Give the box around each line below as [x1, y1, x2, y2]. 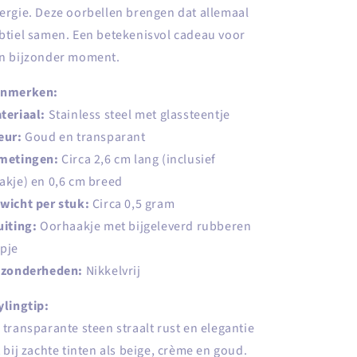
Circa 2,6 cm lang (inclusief [58, 151, 217, 168]
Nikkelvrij [83, 262, 141, 280]
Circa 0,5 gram [89, 195, 175, 213]
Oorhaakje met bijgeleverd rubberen [37, 218, 252, 235]
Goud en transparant [22, 128, 146, 146]
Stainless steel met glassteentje [45, 106, 230, 124]
